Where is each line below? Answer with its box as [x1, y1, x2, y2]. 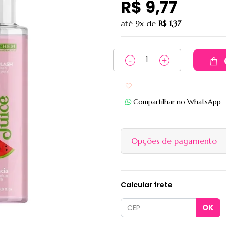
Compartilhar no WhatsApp [133, 97, 221, 106]
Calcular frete [121, 180, 173, 190]
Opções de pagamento [131, 136, 217, 146]
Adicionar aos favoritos [134, 81, 211, 90]
